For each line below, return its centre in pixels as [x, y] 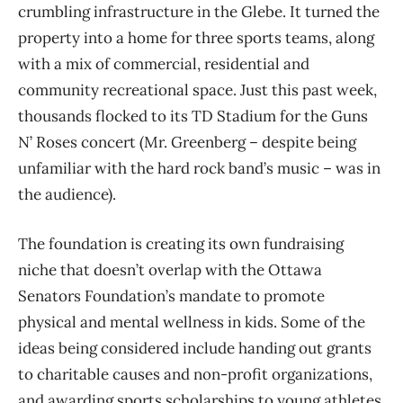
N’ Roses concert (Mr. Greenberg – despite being [187, 142]
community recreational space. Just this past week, [197, 90]
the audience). [67, 194]
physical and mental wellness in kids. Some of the [192, 322]
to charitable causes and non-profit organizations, [195, 374]
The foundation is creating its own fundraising [181, 243]
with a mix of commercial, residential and [164, 63]
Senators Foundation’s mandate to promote [171, 296]
